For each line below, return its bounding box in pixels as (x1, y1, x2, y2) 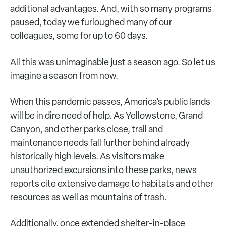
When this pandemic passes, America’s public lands (10, 96, 210, 107)
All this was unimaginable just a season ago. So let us (10, 56, 215, 68)
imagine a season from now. (10, 70, 118, 81)
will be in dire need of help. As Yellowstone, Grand (10, 109, 203, 121)
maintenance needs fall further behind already (10, 137, 190, 148)
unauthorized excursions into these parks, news (10, 164, 197, 176)
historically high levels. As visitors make (10, 150, 164, 162)
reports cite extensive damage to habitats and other (10, 178, 213, 189)
